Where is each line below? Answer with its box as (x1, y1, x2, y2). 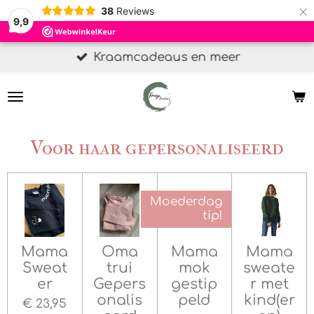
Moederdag (149, 195, 223, 209)
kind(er (243, 292, 295, 308)
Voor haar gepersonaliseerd (30, 136, 284, 160)
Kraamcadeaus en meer (93, 50, 241, 64)
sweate (243, 259, 296, 276)
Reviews (116, 4, 154, 17)
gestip (171, 275, 218, 292)
